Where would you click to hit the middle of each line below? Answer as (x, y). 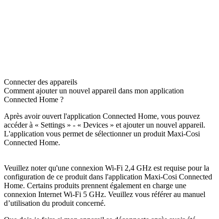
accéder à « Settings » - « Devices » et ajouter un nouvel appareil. (105, 125)
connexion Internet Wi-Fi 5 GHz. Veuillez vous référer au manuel (105, 195)
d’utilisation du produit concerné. (55, 203)
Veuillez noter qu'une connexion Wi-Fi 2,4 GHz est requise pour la (107, 168)
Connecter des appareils (41, 82)
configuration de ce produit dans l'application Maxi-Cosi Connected (108, 177)
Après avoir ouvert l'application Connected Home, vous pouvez (102, 116)
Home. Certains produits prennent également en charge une (95, 186)
